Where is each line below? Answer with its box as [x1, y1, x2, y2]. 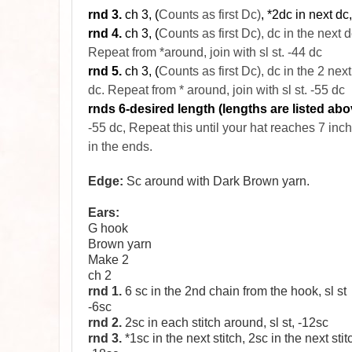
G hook [88, 222, 128, 236]
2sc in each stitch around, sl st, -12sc [122, 316, 328, 330]
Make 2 [88, 253, 129, 267]
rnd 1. [88, 284, 122, 299]
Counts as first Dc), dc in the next [159, 27, 344, 41]
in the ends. [88, 140, 152, 154]
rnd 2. [88, 316, 122, 330]
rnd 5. [88, 64, 125, 79]
